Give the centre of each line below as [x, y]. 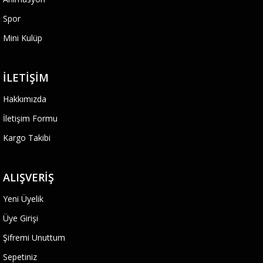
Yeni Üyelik [23, 199]
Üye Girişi [21, 218]
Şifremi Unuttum [34, 237]
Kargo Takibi [27, 138]
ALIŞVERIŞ [28, 177]
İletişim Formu [30, 118]
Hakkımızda [25, 99]
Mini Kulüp [23, 38]
